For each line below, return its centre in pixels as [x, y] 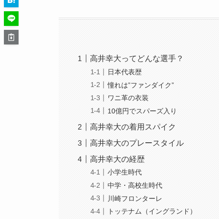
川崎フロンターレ [135, 198]
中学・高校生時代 [135, 185]
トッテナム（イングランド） [152, 211]
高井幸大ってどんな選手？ [137, 59]
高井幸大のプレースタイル [137, 143]
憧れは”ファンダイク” [141, 85]
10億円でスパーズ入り [142, 111]
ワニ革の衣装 [128, 98]
